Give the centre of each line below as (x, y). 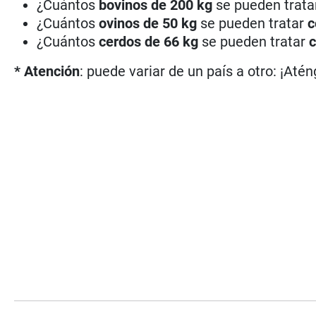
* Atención (47, 71)
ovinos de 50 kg (148, 23)
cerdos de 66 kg (149, 41)
